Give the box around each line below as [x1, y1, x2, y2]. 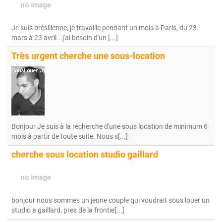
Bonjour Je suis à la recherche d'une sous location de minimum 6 [11, 122, 208, 130]
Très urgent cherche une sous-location [11, 51, 165, 61]
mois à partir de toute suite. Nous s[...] [11, 132, 128, 140]
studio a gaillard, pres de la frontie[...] [11, 206, 124, 214]
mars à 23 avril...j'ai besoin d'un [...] [11, 34, 118, 42]
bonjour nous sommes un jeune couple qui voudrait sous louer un [11, 196, 210, 204]
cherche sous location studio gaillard [11, 150, 158, 160]
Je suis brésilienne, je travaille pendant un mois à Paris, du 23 [11, 24, 197, 32]
